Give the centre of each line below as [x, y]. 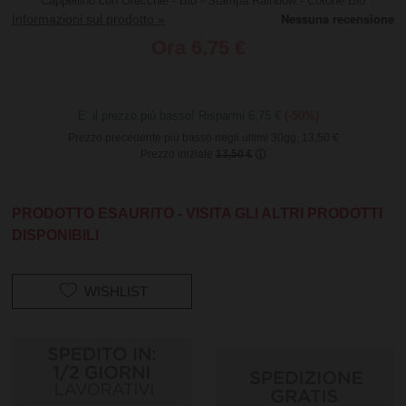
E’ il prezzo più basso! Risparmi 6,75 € [181, 116]
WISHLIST [116, 291]
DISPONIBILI [55, 234]
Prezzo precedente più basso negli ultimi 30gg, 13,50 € [203, 137]
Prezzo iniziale [178, 154]
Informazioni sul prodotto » [88, 19]
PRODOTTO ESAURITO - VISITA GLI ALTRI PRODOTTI [197, 213]
